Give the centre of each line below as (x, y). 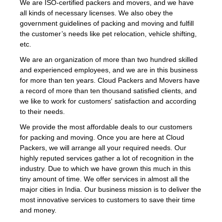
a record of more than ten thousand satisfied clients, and (108, 90)
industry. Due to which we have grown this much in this (105, 168)
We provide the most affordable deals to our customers (106, 127)
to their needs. (42, 111)
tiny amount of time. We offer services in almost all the (105, 179)
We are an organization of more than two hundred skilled (109, 59)
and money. (38, 210)
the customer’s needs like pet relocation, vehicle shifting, (108, 33)
